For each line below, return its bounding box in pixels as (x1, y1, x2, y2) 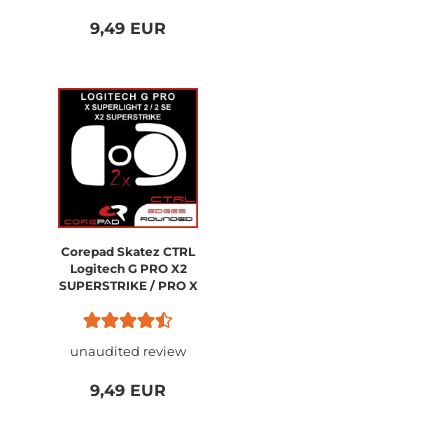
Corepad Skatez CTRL (61, 244, 195, 259)
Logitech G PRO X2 (69, 261, 187, 276)
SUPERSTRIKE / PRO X (58, 278, 198, 293)
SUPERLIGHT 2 (83, 295, 173, 310)
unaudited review (70, 343, 186, 359)
